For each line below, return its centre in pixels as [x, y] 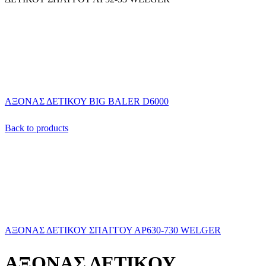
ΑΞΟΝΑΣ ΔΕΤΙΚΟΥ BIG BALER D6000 [87, 101]
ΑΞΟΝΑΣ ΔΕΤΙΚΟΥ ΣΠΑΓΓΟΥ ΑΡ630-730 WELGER [113, 230]
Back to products [37, 128]
